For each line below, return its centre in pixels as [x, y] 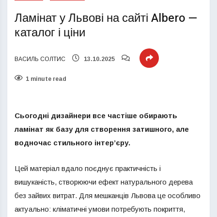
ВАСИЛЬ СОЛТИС [40, 59]
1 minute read [46, 79]
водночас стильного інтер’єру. [72, 143]
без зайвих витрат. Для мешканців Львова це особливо [108, 195]
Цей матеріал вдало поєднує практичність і [88, 168]
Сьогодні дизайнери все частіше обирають [96, 116]
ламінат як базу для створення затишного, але [102, 129]
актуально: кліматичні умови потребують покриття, [100, 209]
